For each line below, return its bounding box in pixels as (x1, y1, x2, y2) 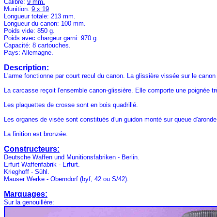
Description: (4, 63, 49, 72)
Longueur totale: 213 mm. (4, 13, 76, 20)
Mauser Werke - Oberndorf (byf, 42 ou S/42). (4, 175, 129, 183)
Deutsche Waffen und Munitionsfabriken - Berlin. (4, 154, 139, 161)
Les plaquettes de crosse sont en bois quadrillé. (4, 101, 138, 108)
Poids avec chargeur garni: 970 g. (4, 34, 98, 42)
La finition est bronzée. (4, 130, 68, 138)
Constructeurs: (4, 145, 60, 153)
